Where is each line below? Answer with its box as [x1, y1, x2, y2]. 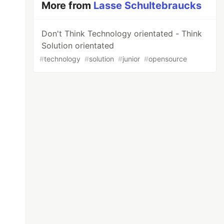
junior [122, 54, 140, 63]
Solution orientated [41, 40, 114, 50]
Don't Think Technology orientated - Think [41, 28, 202, 38]
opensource [148, 54, 187, 63]
